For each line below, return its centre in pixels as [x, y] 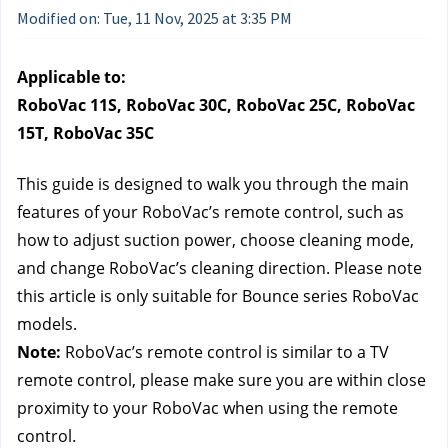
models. [47, 324]
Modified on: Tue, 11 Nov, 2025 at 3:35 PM [154, 18]
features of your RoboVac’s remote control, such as [210, 212]
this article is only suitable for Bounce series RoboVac [218, 296]
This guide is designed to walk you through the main [213, 184]
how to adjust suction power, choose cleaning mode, [215, 240]
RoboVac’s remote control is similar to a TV [225, 352]
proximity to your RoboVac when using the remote [207, 408]
